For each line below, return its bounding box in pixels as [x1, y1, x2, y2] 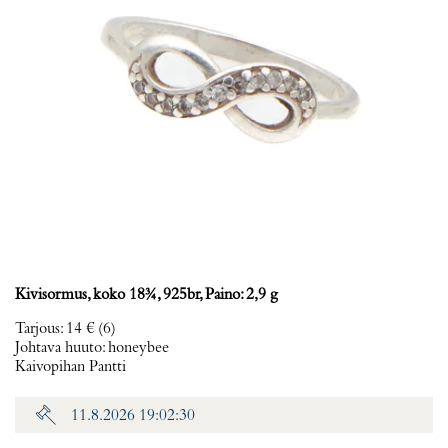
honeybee [108, 340, 169, 356]
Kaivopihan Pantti [15, 359, 126, 375]
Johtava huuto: [15, 340, 108, 356]
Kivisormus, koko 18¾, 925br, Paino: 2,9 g [15, 287, 278, 303]
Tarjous [15, 321, 60, 337]
